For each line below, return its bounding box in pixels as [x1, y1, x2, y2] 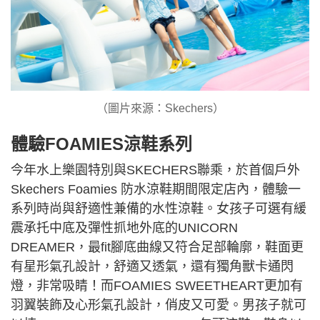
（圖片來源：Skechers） [96, 102, 224, 115]
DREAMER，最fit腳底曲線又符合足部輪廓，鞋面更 [11, 240, 304, 255]
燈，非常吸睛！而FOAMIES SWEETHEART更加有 [11, 279, 303, 294]
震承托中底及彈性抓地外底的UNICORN [11, 221, 238, 236]
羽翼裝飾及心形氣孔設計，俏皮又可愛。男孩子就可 [11, 298, 306, 313]
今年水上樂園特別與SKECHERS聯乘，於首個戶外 [11, 163, 300, 178]
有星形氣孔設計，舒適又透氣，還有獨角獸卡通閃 [11, 259, 294, 274]
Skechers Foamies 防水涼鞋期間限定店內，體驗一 [11, 182, 301, 197]
